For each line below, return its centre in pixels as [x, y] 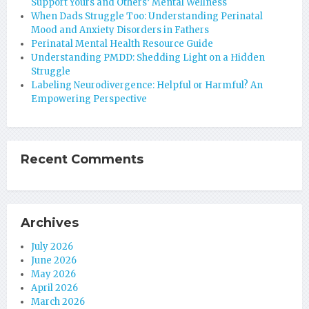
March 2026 [58, 302]
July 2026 [52, 247]
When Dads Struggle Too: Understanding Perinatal [147, 16]
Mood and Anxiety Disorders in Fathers [120, 30]
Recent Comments [82, 159]
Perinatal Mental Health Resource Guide [122, 44]
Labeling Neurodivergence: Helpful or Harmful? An [147, 85]
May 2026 [53, 274]
